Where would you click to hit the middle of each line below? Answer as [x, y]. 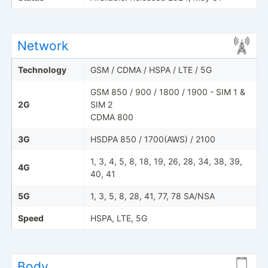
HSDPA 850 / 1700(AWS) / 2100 [153, 139]
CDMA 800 [112, 117]
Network [42, 45]
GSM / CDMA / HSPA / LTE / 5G [151, 69]
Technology [42, 69]
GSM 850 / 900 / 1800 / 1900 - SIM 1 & [167, 92]
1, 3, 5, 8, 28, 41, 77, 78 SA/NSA [152, 196]
